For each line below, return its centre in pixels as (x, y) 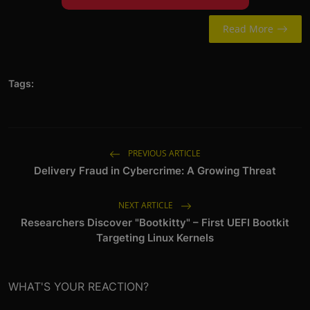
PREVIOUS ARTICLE (163, 154)
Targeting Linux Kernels (155, 238)
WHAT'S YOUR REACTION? (79, 287)
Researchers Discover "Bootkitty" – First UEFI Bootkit (155, 223)
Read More (248, 29)
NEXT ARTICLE (147, 206)
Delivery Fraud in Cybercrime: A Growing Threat (155, 171)
